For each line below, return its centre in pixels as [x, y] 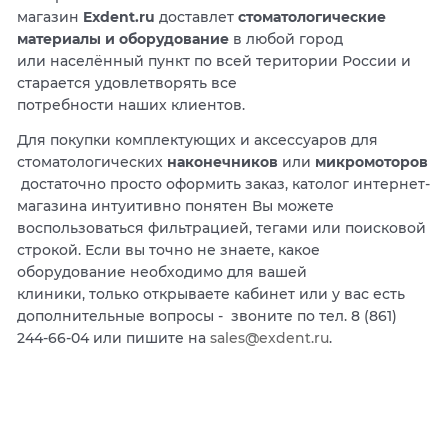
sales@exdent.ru [270, 338]
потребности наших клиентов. [131, 104]
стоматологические [312, 16]
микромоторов [372, 162]
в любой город [286, 38]
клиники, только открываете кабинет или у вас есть [211, 294]
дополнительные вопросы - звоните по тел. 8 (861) [207, 316]
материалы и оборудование [123, 38]
